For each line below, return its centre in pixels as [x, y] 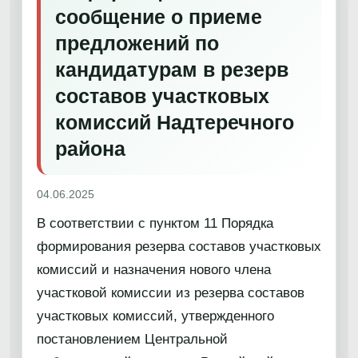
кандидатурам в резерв [172, 70]
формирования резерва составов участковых [179, 247]
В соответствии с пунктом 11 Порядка [155, 223]
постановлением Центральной [132, 339]
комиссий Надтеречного [175, 122]
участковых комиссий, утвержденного [155, 316]
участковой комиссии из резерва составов [171, 293]
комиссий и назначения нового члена [154, 270]
